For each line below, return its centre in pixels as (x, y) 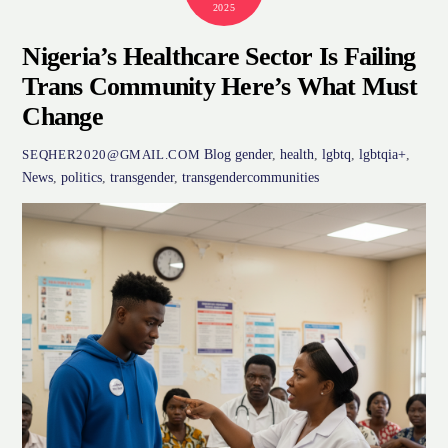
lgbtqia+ (383, 153)
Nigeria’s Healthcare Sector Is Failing (219, 57)
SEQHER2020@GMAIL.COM (111, 154)
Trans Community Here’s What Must (219, 87)
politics (82, 176)
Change (62, 117)
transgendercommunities (251, 176)
